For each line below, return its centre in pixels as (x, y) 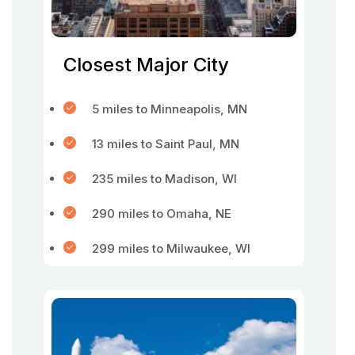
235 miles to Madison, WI (164, 179)
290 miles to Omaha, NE (162, 214)
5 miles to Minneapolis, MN (170, 109)
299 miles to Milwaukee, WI (171, 248)
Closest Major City (146, 65)
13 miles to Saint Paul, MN (166, 144)
